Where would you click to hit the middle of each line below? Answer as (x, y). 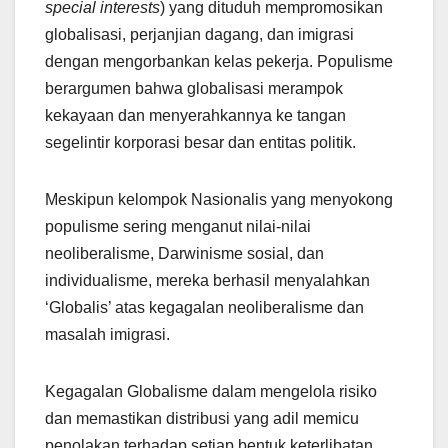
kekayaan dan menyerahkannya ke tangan (195, 115)
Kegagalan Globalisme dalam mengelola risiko (211, 391)
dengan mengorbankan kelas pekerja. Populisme (219, 61)
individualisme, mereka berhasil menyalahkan (207, 280)
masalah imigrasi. (107, 334)
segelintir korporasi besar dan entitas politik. (200, 142)
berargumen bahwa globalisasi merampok (194, 88)
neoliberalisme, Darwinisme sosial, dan (184, 253)
